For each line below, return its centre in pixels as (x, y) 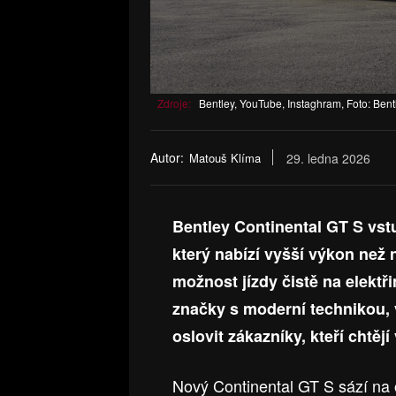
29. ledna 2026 (328, 159)
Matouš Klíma (225, 158)
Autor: (167, 158)
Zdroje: (174, 103)
